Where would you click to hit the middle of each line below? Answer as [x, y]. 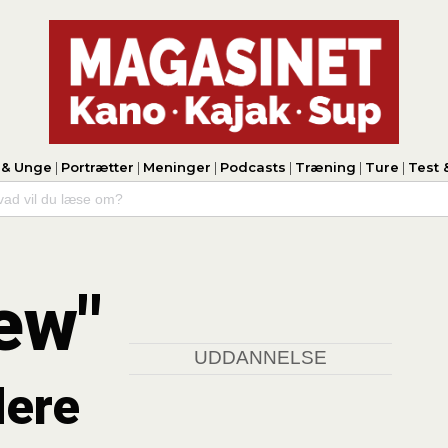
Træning [325, 166]
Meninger [176, 166]
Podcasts [252, 166]
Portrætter [97, 166]
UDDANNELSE [260, 358]
